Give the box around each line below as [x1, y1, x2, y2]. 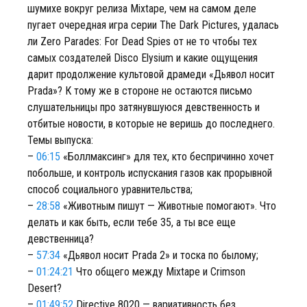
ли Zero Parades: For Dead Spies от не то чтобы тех [27, 35, 257, 48]
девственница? [27, 232, 94, 245]
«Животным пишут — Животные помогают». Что [60, 199, 276, 212]
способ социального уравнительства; [27, 183, 193, 196]
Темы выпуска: [27, 134, 93, 147]
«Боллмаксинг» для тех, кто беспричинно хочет [60, 150, 274, 163]
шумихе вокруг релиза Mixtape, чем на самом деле [27, 2, 256, 15]
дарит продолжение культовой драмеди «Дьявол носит [27, 68, 275, 81]
